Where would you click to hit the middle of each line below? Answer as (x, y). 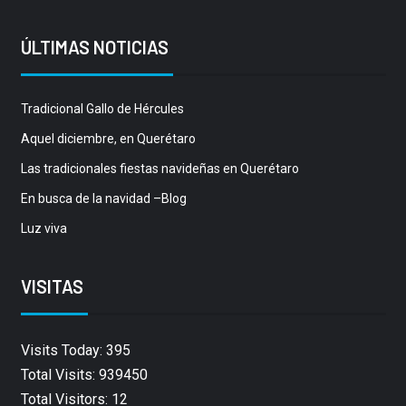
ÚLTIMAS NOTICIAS (94, 48)
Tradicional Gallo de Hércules (102, 109)
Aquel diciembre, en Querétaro (108, 139)
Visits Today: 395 (75, 351)
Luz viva (43, 229)
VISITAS (52, 287)
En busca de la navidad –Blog (103, 199)
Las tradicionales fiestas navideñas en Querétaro (159, 169)
